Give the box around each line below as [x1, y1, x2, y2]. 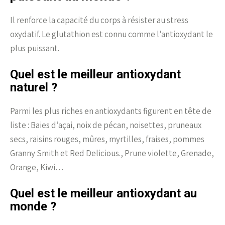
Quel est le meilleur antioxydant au [10, 186, 197, 200]
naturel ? [10, 80, 57, 94]
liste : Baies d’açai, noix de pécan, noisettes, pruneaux [10, 119, 201, 131]
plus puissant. [10, 42, 59, 54]
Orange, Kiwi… [10, 161, 64, 173]
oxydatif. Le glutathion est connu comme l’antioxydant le [10, 28, 213, 40]
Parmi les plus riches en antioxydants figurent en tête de [10, 105, 211, 117]
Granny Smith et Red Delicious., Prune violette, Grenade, [10, 147, 214, 159]
